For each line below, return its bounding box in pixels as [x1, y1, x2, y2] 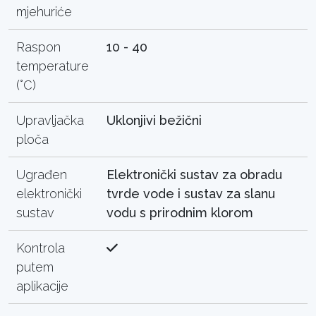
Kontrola [16, 240, 66, 255]
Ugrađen [16, 166, 68, 182]
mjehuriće [16, 4, 73, 19]
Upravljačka [16, 112, 85, 128]
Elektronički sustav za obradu [107, 166, 283, 182]
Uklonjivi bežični [107, 112, 202, 128]
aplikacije [16, 278, 69, 293]
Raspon [16, 39, 61, 54]
